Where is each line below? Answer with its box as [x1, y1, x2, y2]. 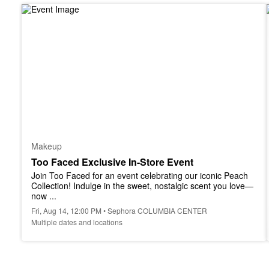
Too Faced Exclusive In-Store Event [31, 155, 193, 169]
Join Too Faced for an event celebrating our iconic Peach [31, 169, 248, 181]
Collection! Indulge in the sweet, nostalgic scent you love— [31, 180, 253, 192]
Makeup [31, 140, 62, 152]
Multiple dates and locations [31, 217, 122, 227]
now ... [31, 190, 56, 202]
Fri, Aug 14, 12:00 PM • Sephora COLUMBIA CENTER [31, 205, 207, 216]
